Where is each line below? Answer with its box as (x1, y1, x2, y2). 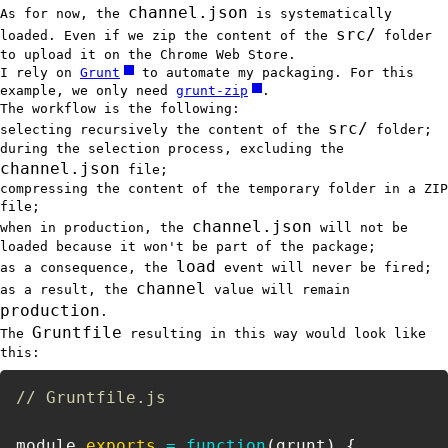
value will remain (206, 281, 350, 297)
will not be (312, 219, 408, 235)
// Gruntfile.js (16, 387, 166, 407)
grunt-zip (176, 82, 248, 98)
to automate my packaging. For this (134, 64, 415, 80)
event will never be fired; (216, 259, 432, 275)
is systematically (248, 5, 392, 21)
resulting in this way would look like (122, 325, 426, 341)
